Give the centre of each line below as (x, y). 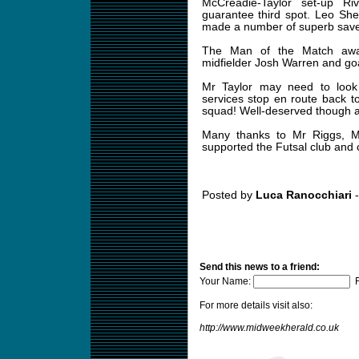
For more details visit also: (256, 305)
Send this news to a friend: (259, 267)
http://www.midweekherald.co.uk (269, 328)
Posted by (228, 195)
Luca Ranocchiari (303, 195)
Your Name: (226, 281)
